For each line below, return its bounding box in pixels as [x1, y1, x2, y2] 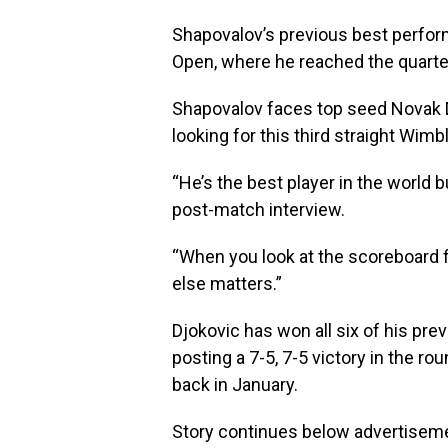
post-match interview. [172, 199, 345, 220]
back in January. [172, 374, 298, 395]
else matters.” [172, 273, 282, 294]
